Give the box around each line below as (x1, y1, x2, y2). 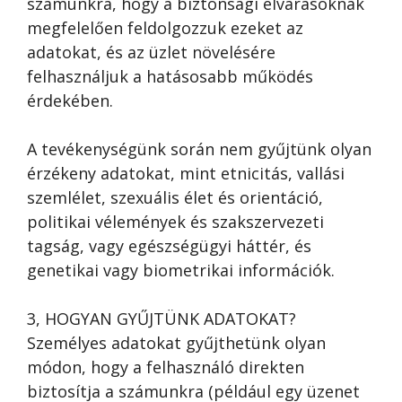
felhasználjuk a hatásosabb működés (27, 66, 313, 87)
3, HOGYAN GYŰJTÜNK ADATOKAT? (27, 308, 296, 329)
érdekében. (27, 90, 113, 111)
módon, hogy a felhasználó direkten (27, 356, 304, 378)
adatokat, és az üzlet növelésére (27, 41, 275, 63)
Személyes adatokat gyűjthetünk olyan (27, 332, 326, 354)
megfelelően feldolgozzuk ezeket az (27, 17, 303, 39)
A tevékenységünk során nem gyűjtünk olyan (27, 138, 371, 160)
